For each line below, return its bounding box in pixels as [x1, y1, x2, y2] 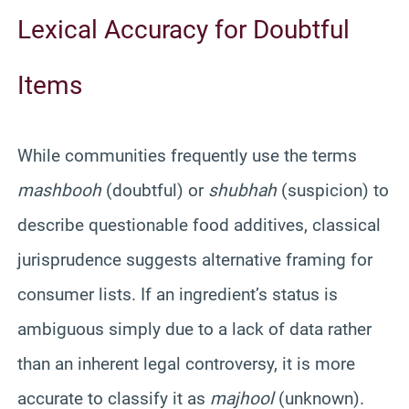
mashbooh [17, 179, 101, 201]
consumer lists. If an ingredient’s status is [17, 283, 338, 305]
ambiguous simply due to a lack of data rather [17, 318, 372, 340]
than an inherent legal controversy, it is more [17, 352, 355, 374]
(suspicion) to [277, 179, 389, 201]
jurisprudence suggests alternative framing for [17, 248, 372, 270]
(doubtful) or [101, 179, 208, 201]
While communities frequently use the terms [17, 144, 357, 166]
